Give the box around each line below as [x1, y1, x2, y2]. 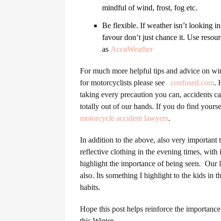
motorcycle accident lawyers [80, 114, 168, 122]
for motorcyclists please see [80, 78, 171, 87]
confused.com [171, 78, 214, 87]
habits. [80, 183, 100, 191]
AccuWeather [110, 45, 153, 53]
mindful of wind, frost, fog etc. [102, 3, 197, 12]
